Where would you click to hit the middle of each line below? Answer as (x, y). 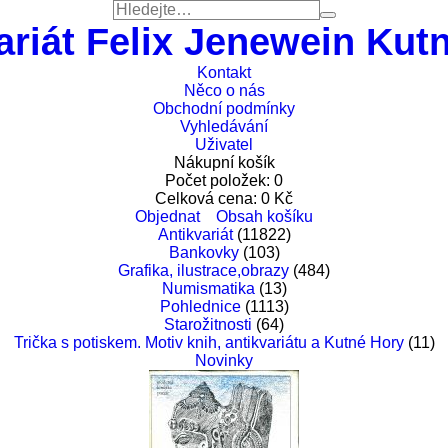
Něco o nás (224, 90)
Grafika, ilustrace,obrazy (203, 270)
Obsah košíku (264, 216)
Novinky (224, 360)
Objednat (167, 216)
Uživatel (224, 144)
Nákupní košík (224, 162)
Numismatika (208, 288)
